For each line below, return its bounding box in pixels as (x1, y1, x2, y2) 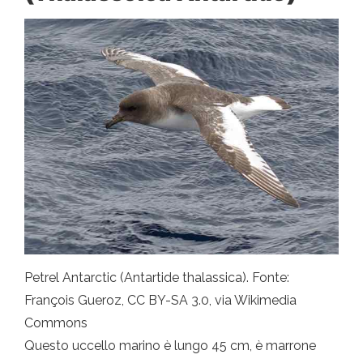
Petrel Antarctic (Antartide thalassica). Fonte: (24, 270, 289, 286)
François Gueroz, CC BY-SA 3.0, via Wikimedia (24, 293, 297, 309)
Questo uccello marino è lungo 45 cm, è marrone (24, 338, 316, 354)
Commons (24, 315, 88, 331)
